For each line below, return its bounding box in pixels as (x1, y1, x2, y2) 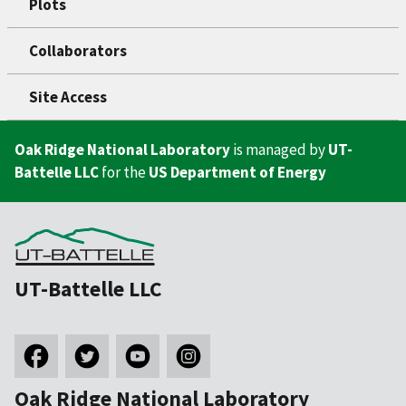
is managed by (230, 140, 328, 160)
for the (99, 162, 149, 183)
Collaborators (29, 41, 127, 62)
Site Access (29, 87, 107, 108)
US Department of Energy (149, 162, 326, 183)
